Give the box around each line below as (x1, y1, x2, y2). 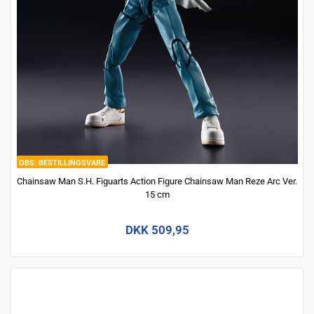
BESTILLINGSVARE (39, 158, 105, 168)
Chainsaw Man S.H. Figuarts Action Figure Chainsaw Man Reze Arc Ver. (17, 175, 297, 186)
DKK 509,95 (125, 223, 189, 238)
